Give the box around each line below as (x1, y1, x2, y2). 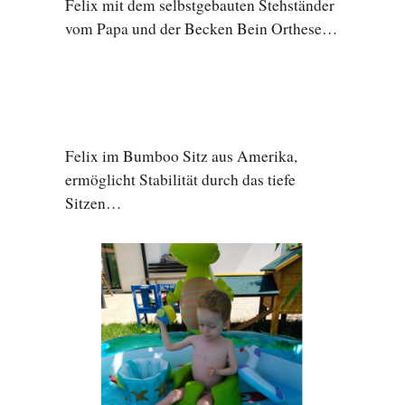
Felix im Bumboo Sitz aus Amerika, (65, 146, 297, 167)
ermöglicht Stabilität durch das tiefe (65, 169, 296, 191)
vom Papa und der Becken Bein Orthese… (65, 18, 337, 40)
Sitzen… (65, 193, 121, 214)
